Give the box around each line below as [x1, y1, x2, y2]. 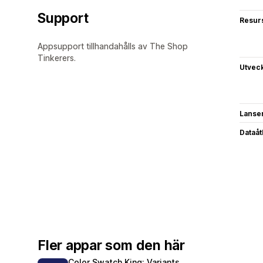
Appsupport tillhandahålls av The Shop [38, 41, 188, 51]
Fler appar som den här [38, 237, 185, 254]
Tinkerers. [38, 52, 76, 63]
